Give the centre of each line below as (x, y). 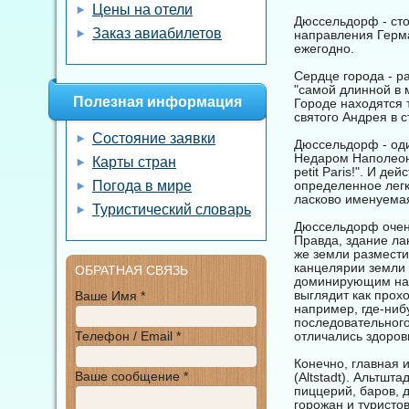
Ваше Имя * (110, 296)
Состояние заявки (154, 138)
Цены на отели (142, 10)
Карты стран (134, 162)
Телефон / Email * (128, 336)
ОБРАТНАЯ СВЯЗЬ (131, 270)
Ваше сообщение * (131, 376)
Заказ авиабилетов (157, 33)
